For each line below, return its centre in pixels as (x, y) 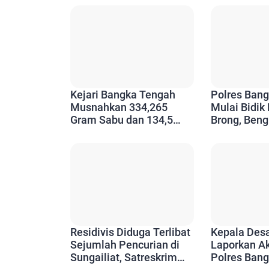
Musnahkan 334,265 (119, 107)
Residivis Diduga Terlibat (130, 232)
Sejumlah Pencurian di (125, 244)
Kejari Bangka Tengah (123, 95)
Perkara (89, 145)
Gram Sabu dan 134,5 (122, 120)
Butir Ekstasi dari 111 (121, 133)
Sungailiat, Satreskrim (124, 257)
